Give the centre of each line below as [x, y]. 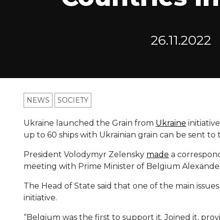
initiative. [40, 198]
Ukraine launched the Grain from [90, 123]
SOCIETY [73, 100]
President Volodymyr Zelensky [85, 155]
